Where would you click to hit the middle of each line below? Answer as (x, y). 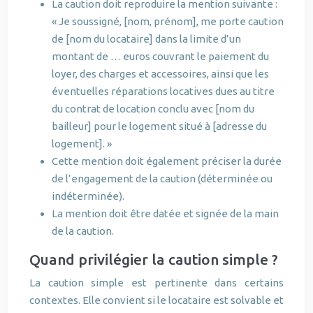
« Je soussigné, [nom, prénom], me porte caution (168, 21)
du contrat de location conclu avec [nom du (153, 109)
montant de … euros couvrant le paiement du (160, 56)
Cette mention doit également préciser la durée (167, 161)
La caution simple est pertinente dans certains (156, 283)
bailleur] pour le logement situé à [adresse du (159, 126)
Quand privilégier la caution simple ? (154, 259)
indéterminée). (88, 196)
